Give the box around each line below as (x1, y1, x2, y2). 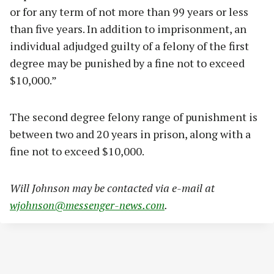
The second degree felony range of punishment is (10, 109, 257, 124)
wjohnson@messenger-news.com (10, 197, 165, 212)
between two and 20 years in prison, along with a (10, 126, 251, 141)
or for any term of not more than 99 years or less (10, 4, 248, 19)
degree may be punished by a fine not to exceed (10, 55, 245, 70)
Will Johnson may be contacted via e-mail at (10, 180, 215, 195)
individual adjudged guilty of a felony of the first (10, 38, 249, 53)
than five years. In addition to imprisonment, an (10, 21, 246, 36)
